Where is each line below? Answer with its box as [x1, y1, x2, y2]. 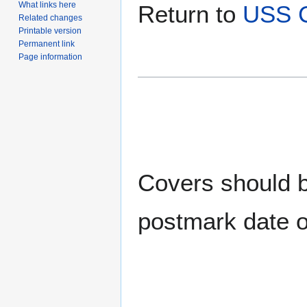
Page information [19, 51, 83, 62]
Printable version [19, 25, 82, 36]
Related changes [19, 12, 83, 23]
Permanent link [19, 38, 75, 49]
